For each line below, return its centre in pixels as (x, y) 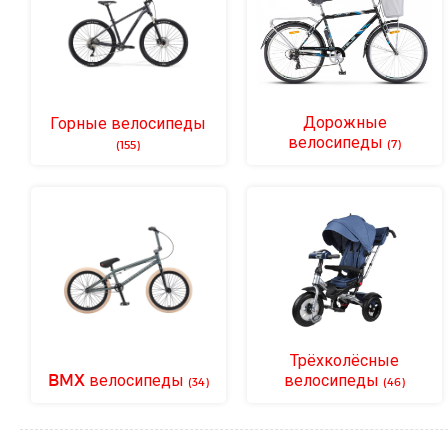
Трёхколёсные (345, 359)
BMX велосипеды (117, 379)
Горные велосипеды (128, 122)
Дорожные (344, 121)
